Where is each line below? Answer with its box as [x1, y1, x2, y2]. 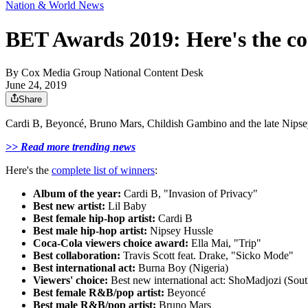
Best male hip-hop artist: [33, 225, 147, 237]
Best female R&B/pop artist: [33, 287, 167, 299]
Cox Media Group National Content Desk [21, 67, 203, 79]
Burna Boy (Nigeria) [135, 262, 228, 274]
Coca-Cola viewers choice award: [33, 237, 191, 250]
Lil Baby [105, 200, 146, 212]
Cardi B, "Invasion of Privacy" [121, 188, 258, 200]
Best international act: [33, 262, 135, 274]
